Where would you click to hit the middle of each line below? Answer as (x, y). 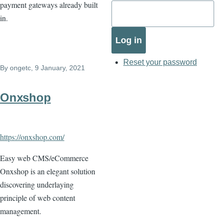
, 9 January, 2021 (58, 68)
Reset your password (160, 62)
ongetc (20, 68)
